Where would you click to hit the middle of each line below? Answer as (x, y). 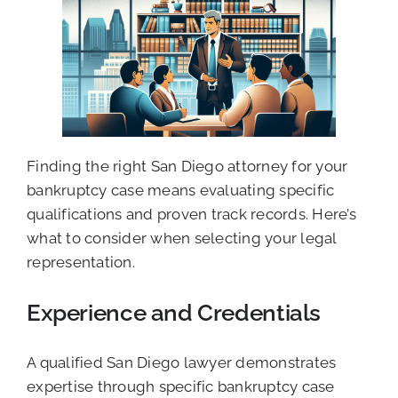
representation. (81, 263)
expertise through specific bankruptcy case (181, 387)
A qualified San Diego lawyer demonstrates (182, 363)
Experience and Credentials (174, 312)
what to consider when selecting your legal (182, 239)
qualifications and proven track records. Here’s (191, 215)
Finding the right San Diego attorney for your (187, 167)
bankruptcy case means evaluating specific (181, 191)
